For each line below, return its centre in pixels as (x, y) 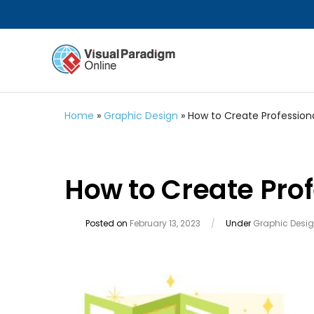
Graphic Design (141, 116)
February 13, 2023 (165, 223)
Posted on (108, 223)
